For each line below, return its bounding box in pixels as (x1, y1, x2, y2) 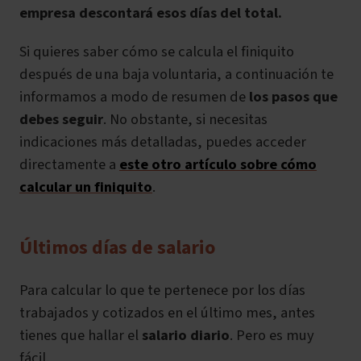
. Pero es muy (230, 325, 314, 346)
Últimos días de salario (19, 234, 215, 263)
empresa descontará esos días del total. (19, 2, 282, 24)
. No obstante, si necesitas (103, 109, 268, 131)
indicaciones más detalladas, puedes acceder (19, 131, 306, 153)
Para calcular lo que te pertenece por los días (19, 280, 305, 301)
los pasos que (249, 86, 338, 108)
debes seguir (19, 109, 103, 131)
